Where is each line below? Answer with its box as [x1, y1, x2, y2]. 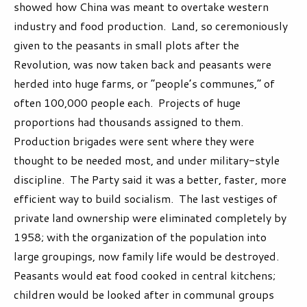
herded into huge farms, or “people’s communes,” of [14, 75, 275, 92]
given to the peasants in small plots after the [14, 37, 239, 53]
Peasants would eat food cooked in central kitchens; [14, 267, 275, 284]
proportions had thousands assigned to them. [14, 114, 246, 130]
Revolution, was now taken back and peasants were [14, 56, 271, 73]
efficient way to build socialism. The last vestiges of [14, 191, 278, 207]
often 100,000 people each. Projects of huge [14, 95, 241, 111]
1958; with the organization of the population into [14, 229, 267, 245]
